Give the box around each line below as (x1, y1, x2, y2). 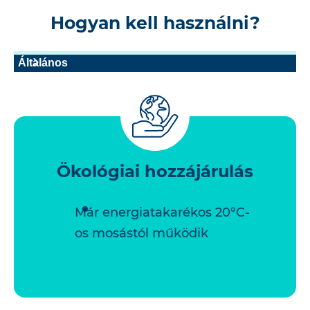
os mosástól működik (75, 225, 208, 241)
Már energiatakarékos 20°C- (75, 204, 250, 220)
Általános (18, 56, 68, 69)
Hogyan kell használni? (50, 12, 260, 33)
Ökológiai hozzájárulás (57, 161, 253, 181)
